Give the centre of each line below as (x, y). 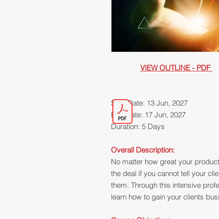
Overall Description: (144, 150)
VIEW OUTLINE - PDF (176, 68)
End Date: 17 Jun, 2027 (148, 115)
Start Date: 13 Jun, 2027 (149, 103)
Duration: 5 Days (138, 127)
